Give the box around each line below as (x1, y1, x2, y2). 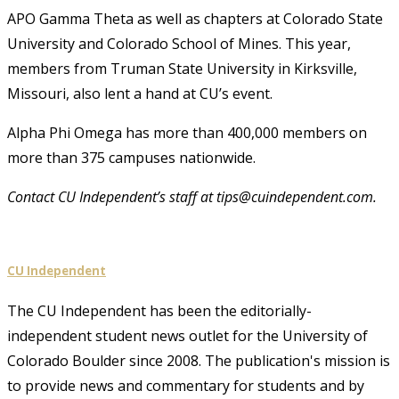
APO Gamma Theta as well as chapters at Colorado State (7, 8, 383, 28)
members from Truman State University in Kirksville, (7, 58, 357, 78)
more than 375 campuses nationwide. (7, 147, 256, 167)
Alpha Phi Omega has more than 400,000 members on (7, 122, 367, 142)
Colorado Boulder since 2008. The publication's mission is (7, 351, 390, 371)
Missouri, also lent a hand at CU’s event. (7, 83, 273, 103)
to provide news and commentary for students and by (7, 376, 364, 396)
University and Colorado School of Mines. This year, (7, 33, 351, 53)
